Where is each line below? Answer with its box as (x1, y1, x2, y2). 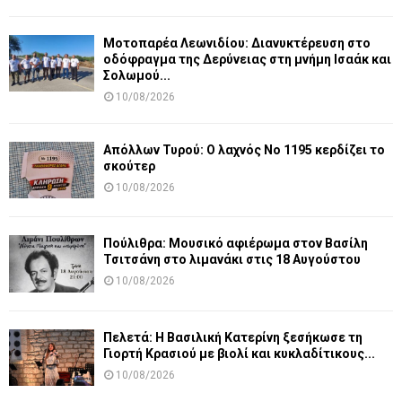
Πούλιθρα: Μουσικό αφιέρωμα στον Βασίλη (103, 236, 368, 251)
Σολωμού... (103, 68, 170, 83)
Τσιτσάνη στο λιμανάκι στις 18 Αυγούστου (103, 252, 361, 267)
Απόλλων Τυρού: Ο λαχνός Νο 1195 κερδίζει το (103, 143, 385, 158)
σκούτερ (103, 159, 155, 174)
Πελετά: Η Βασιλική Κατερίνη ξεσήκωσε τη (103, 329, 363, 345)
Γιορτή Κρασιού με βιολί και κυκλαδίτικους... (103, 345, 375, 361)
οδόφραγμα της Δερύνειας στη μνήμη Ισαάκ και (103, 52, 391, 67)
